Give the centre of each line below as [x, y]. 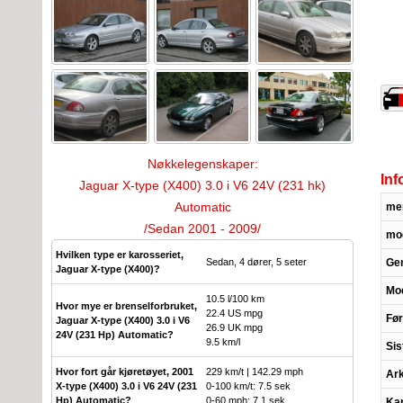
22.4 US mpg [234, 313]
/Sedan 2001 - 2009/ [202, 228]
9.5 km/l [223, 341]
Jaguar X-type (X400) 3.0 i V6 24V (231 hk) [202, 185]
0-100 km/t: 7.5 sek [248, 385]
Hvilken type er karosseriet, [120, 254]
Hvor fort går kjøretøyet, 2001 [125, 371]
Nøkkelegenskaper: [202, 163]
